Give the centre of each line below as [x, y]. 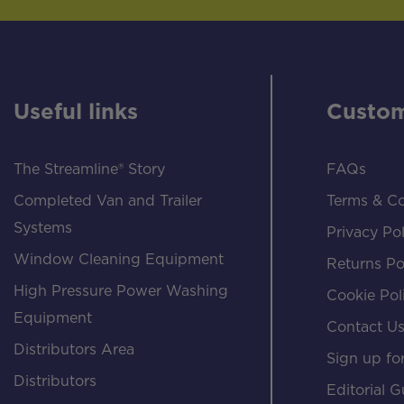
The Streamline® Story [89, 170]
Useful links [76, 113]
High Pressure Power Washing [121, 292]
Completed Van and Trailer [108, 202]
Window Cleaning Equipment [119, 260]
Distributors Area [74, 350]
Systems [43, 229]
